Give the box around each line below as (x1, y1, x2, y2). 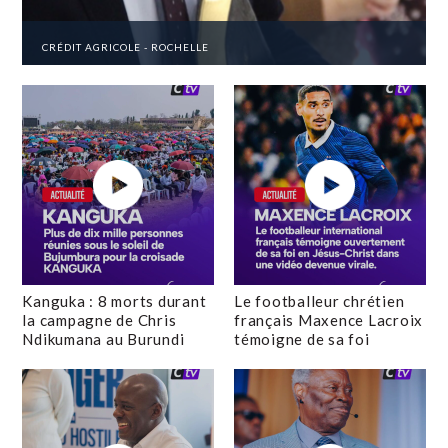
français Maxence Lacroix (234, 311, 423, 329)
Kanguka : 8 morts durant (22, 292, 207, 310)
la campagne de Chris (22, 311, 177, 329)
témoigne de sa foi (234, 330, 370, 348)
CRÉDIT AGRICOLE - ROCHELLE (42, 41, 210, 53)
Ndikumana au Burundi (22, 330, 185, 348)
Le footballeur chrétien (234, 292, 405, 310)
